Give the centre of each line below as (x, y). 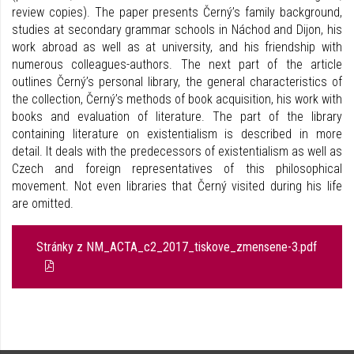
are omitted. (43, 203)
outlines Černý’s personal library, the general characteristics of (177, 82)
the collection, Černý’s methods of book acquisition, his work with (177, 99)
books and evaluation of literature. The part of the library (177, 117)
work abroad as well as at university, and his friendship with (177, 47)
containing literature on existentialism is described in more (177, 134)
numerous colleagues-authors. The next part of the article (177, 64)
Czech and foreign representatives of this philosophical (177, 169)
